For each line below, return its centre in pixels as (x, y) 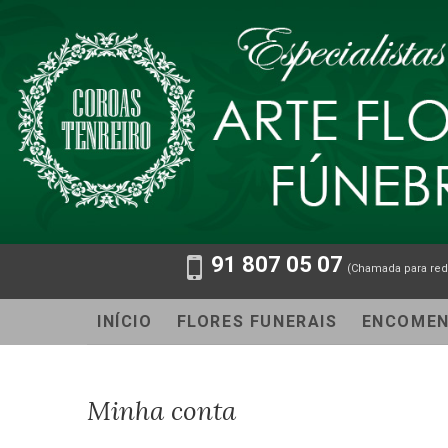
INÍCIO (125, 322)
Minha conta (161, 411)
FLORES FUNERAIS (257, 322)
